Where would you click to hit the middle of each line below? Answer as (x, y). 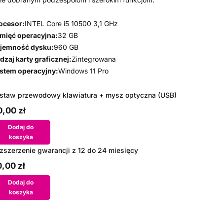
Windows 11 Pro (83, 71)
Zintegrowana (94, 59)
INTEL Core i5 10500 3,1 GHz (71, 24)
